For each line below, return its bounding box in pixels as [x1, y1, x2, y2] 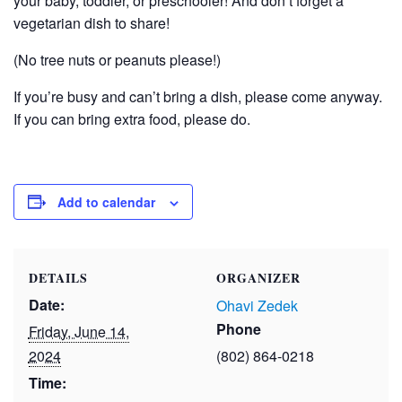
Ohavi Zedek [215, 294, 298, 316]
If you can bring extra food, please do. [13, 108, 250, 129]
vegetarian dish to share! [13, 12, 170, 33]
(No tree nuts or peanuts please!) [13, 48, 221, 70]
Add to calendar [57, 192, 155, 211]
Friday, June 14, [28, 320, 129, 342]
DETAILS [28, 267, 88, 287]
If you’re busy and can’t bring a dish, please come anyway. [13, 85, 386, 107]
